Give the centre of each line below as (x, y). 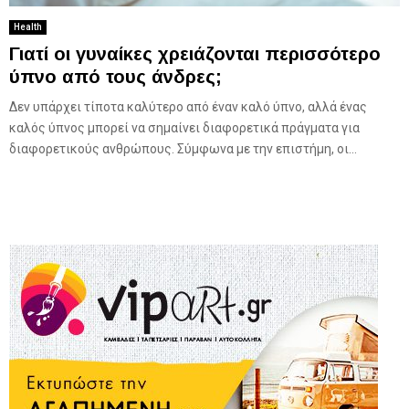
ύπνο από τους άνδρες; (115, 77)
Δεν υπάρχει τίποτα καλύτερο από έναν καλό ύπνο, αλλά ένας (188, 107)
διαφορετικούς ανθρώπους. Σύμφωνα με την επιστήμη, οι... (183, 149)
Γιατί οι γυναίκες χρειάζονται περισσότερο (195, 54)
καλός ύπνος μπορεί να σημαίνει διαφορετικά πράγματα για (184, 128)
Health (28, 27)
